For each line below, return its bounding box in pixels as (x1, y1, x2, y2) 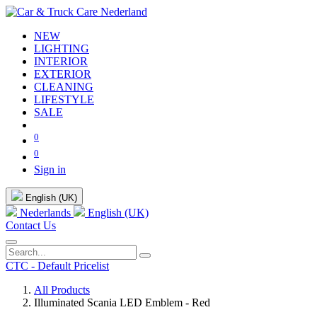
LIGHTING (34, 42, 89, 54)
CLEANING (34, 81, 93, 93)
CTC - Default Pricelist (6, 259, 109, 272)
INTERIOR (34, 55, 88, 67)
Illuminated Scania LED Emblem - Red (34, 296, 210, 309)
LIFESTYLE (34, 93, 94, 105)
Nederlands (20, 206, 71, 219)
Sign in (34, 163, 66, 175)
